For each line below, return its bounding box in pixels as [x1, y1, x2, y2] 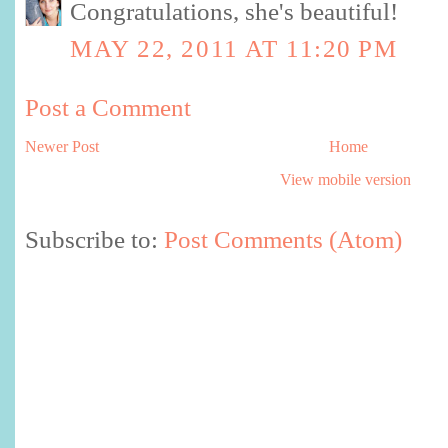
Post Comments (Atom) [164, 225, 402, 253]
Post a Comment [25, 94, 191, 122]
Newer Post [25, 138, 99, 156]
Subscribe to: [25, 225, 164, 253]
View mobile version [279, 171, 411, 189]
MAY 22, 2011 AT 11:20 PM [70, 35, 398, 63]
